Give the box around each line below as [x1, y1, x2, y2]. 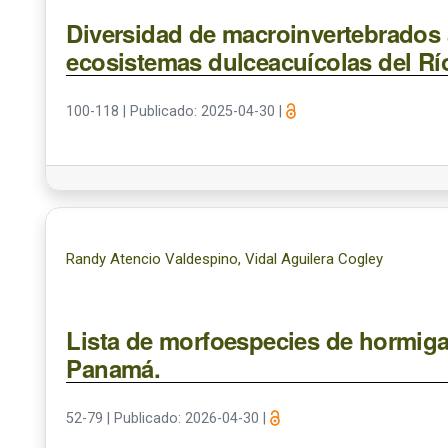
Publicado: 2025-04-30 [130, 103, 280, 120]
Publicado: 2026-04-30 [114, 410, 264, 427]
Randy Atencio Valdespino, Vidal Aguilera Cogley [66, 250, 384, 268]
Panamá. [66, 351, 161, 385]
